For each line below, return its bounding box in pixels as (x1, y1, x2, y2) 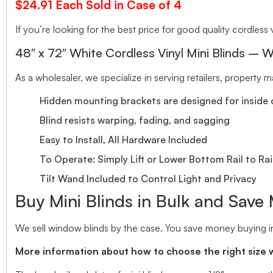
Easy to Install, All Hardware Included (40, 133, 207, 146)
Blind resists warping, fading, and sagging (40, 113, 230, 126)
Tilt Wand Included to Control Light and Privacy (40, 172, 257, 185)
